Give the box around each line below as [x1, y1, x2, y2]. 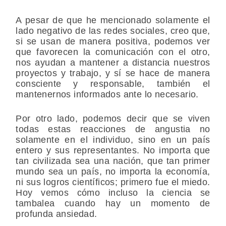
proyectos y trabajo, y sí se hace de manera [16, 68, 210, 78]
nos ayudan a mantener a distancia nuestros [16, 57, 210, 68]
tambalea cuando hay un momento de [16, 198, 210, 208]
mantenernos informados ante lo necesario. [16, 89, 199, 99]
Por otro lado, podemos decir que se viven [16, 113, 210, 124]
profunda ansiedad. [16, 208, 97, 219]
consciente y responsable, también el [16, 78, 210, 89]
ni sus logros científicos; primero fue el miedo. [16, 177, 210, 187]
